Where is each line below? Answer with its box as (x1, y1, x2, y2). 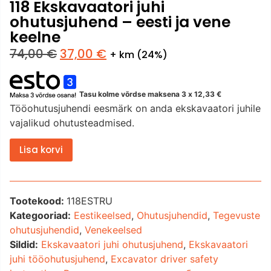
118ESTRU (67, 195, 113, 207)
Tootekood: (10, 195, 67, 207)
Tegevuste (213, 209, 260, 222)
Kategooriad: (10, 209, 71, 222)
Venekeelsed (85, 224, 142, 237)
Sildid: (10, 238, 38, 251)
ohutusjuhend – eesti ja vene (10, 11, 230, 33)
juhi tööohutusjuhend (10, 253, 105, 266)
